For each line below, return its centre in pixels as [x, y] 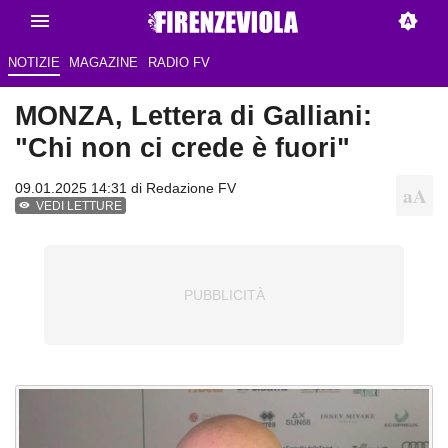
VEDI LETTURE [79, 206]
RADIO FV [178, 63]
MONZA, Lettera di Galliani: [193, 116]
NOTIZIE [33, 63]
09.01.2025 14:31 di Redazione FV [125, 188]
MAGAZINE [104, 63]
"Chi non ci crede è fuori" [182, 148]
